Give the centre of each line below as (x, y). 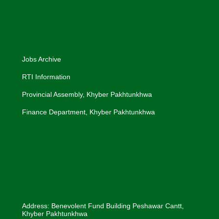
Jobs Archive (42, 59)
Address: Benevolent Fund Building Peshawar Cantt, (103, 206)
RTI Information (46, 77)
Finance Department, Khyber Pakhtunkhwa (88, 112)
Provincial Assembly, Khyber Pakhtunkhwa (87, 94)
